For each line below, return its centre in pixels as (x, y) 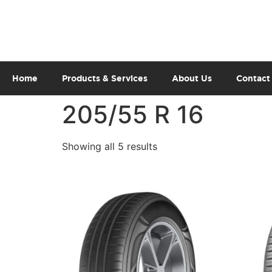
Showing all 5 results (110, 146)
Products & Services (105, 78)
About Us (192, 78)
